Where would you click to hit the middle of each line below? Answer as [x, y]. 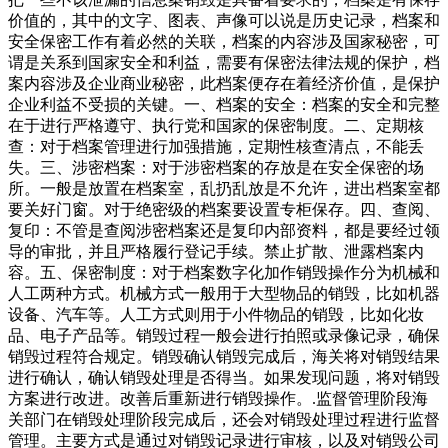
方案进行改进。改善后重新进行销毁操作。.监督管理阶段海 [218, 399]
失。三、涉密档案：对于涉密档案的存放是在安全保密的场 [216, 168]
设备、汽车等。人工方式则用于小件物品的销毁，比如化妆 [216, 315]
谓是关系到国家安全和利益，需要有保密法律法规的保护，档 [224, 63]
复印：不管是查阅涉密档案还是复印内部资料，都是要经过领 [224, 231]
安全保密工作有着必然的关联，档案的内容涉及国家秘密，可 [224, 42]
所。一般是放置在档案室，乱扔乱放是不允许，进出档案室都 [224, 189]
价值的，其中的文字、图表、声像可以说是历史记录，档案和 [224, 21]
